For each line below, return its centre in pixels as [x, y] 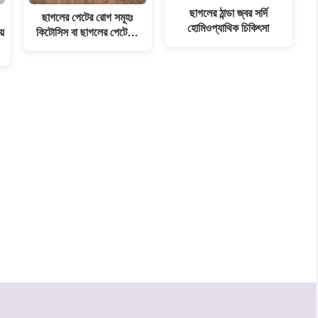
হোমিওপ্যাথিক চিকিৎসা [229, 28]
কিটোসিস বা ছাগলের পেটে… [88, 32]
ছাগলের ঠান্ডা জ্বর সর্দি [228, 13]
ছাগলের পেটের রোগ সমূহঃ [88, 17]
